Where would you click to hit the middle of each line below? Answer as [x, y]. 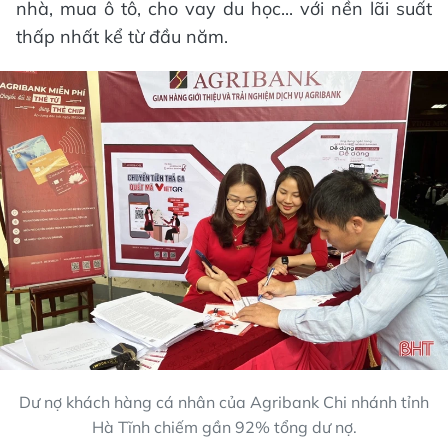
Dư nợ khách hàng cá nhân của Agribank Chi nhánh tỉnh [224, 401]
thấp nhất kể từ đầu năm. [122, 36]
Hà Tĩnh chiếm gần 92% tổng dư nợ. [224, 426]
